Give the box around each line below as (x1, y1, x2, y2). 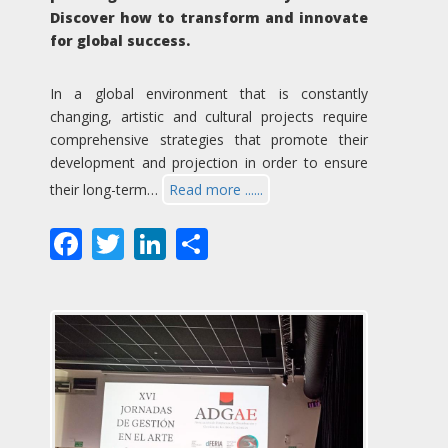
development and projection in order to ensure (50, 152, 368, 172)
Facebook (82, 218, 223, 262)
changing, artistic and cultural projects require (50, 106, 368, 126)
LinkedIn (166, 218, 295, 262)
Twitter (124, 218, 231, 262)
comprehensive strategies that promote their (50, 129, 368, 149)
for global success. (50, 30, 190, 50)
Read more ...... (169, 179, 263, 199)
